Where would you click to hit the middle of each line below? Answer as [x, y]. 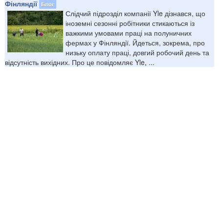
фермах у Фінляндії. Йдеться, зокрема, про [135, 42]
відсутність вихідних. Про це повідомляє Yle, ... [80, 62]
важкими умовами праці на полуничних [129, 33]
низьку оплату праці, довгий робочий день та [137, 52]
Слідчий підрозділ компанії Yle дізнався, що [135, 13]
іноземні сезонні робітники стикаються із [130, 23]
